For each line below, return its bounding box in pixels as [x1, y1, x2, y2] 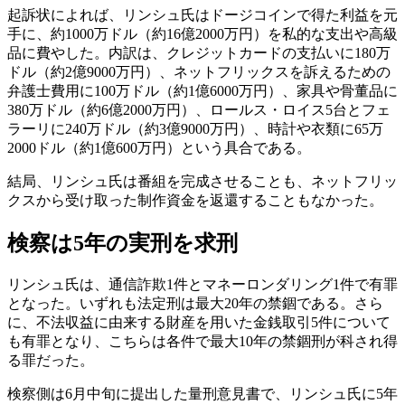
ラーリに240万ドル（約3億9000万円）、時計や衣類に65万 [7, 120, 383, 137]
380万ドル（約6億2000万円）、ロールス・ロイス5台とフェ [7, 101, 391, 118]
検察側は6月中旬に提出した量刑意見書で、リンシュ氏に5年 [7, 385, 398, 401]
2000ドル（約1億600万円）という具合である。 [7, 139, 311, 155]
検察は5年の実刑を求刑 [7, 231, 238, 255]
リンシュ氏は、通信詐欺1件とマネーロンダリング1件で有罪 [7, 276, 398, 292]
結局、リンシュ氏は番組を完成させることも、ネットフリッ [7, 173, 398, 189]
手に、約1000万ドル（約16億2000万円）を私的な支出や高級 [7, 25, 398, 42]
